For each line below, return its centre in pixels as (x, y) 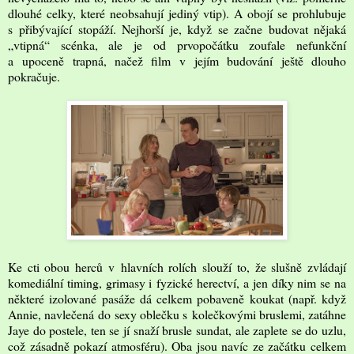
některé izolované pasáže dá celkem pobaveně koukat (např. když (177, 298)
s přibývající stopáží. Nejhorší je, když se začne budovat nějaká (177, 28)
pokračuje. (34, 76)
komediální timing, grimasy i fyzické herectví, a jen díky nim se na (177, 282)
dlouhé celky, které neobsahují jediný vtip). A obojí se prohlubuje (177, 13)
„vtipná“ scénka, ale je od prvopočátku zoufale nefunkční (177, 44)
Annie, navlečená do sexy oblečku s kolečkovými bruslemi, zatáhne (177, 314)
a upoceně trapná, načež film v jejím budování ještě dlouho (177, 60)
